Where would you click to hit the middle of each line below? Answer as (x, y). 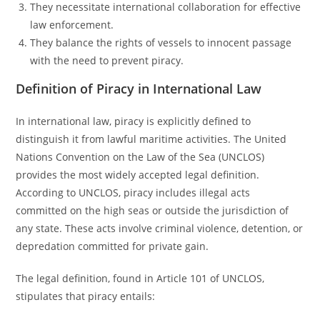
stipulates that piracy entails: (86, 296)
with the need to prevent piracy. (107, 60)
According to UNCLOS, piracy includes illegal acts (133, 192)
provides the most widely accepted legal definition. (138, 175)
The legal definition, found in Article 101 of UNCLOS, (140, 278)
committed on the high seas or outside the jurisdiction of (152, 210)
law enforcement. (72, 25)
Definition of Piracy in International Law (139, 89)
